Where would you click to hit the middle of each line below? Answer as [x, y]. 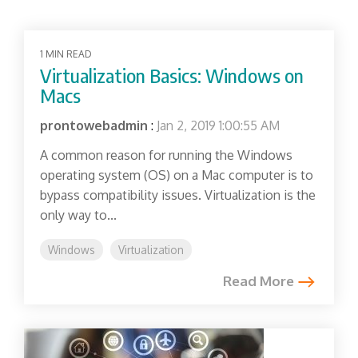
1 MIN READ [66, 54]
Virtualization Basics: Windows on [172, 76]
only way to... [78, 215]
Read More [259, 281]
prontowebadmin [94, 126]
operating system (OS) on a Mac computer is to [177, 175]
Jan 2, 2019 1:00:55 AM [218, 126]
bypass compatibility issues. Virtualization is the [178, 195]
